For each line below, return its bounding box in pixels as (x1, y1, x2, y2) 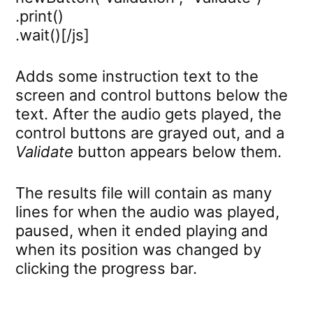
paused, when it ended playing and (15, 221, 268, 240)
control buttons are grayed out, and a (15, 123, 284, 142)
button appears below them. (73, 142, 282, 161)
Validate (15, 142, 73, 161)
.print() (15, 6, 64, 25)
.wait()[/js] (15, 25, 89, 44)
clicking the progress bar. (15, 259, 197, 277)
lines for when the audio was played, (15, 202, 279, 221)
